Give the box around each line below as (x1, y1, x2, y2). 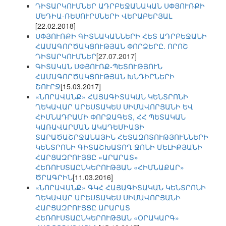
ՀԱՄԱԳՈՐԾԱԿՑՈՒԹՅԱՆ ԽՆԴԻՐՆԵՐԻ (35, 71, 175, 82)
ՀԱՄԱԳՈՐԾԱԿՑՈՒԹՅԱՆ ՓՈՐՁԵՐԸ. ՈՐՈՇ (35, 41, 188, 51)
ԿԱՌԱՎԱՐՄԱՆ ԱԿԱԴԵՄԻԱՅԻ (35, 122, 144, 132)
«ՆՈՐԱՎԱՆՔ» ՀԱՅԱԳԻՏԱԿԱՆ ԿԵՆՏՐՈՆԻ (35, 91, 188, 102)
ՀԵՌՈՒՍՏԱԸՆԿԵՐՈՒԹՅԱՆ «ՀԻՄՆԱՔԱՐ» (35, 162, 184, 173)
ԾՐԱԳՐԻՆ (35, 172, 73, 183)
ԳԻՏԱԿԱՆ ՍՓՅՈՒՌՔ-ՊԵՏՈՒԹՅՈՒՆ (35, 61, 162, 72)
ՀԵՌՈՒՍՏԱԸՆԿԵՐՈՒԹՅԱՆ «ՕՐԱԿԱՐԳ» (35, 212, 179, 223)
